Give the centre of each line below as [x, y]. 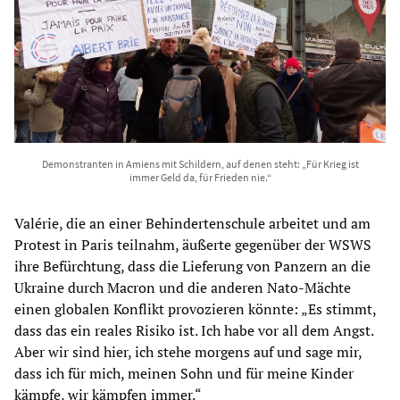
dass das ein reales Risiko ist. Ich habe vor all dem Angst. [194, 331]
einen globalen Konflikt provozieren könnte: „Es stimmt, [195, 309]
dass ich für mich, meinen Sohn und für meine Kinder [184, 374]
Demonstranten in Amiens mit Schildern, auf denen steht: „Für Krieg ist [200, 164]
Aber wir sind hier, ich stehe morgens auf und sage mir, [188, 352]
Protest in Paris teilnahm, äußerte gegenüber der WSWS [193, 245]
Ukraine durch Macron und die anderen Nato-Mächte [183, 288]
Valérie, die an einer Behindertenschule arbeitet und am [192, 224]
